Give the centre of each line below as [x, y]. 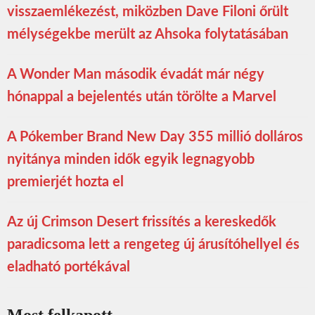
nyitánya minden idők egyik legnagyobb [131, 160]
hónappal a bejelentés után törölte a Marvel [142, 97]
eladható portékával [69, 268]
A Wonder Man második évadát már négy [136, 75]
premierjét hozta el [65, 182]
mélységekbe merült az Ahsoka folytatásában [148, 35]
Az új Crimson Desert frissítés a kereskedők [142, 223]
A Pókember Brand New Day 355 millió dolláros [155, 137]
